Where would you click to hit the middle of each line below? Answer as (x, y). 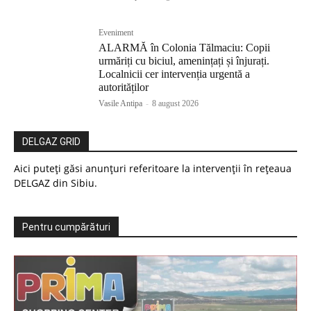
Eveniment (116, 32)
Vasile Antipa (121, 103)
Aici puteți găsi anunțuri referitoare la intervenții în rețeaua (153, 168)
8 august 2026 (176, 103)
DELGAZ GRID (51, 141)
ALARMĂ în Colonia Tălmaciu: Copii (185, 47)
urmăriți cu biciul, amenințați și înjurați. (184, 60)
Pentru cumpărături (66, 227)
